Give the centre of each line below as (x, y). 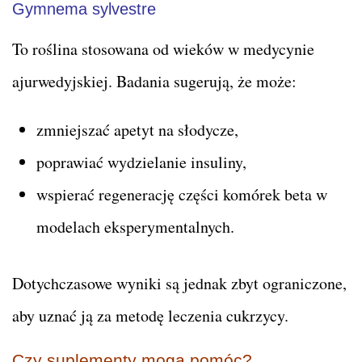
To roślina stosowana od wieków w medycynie (163, 48)
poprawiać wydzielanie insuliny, (141, 162)
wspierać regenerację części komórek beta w (182, 194)
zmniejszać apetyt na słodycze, (137, 129)
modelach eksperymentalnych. (135, 226)
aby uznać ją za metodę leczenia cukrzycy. (150, 315)
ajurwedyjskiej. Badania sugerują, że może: (154, 81)
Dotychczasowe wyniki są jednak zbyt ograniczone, (179, 283)
